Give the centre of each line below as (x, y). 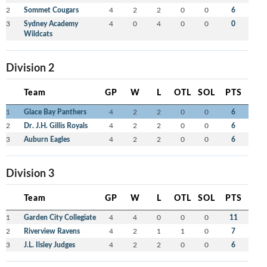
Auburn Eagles (46, 139)
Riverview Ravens (52, 231)
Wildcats (38, 34)
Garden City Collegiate (60, 218)
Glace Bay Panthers (55, 112)
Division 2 (30, 67)
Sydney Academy (51, 24)
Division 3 (30, 173)
